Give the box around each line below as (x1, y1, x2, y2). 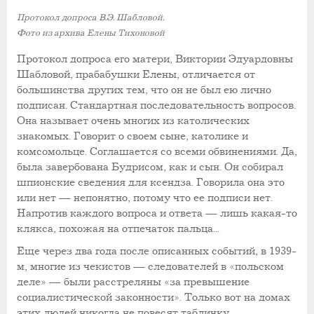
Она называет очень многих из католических (17, 114, 250, 128)
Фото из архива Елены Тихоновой (17, 28, 165, 39)
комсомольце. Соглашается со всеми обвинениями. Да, (17, 145, 297, 159)
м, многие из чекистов (17, 260, 133, 274)
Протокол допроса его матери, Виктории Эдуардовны (17, 53, 293, 67)
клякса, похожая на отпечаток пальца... (17, 222, 219, 236)
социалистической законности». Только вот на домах (17, 291, 290, 305)
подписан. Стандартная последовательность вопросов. (17, 99, 296, 113)
